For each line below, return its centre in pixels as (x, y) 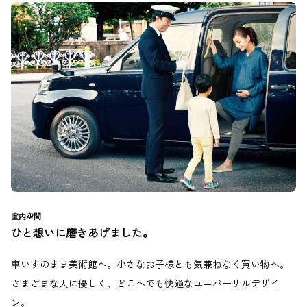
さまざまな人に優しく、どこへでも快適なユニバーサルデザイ (145, 283)
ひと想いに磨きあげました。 (82, 233)
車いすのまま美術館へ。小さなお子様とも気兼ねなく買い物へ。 (150, 264)
